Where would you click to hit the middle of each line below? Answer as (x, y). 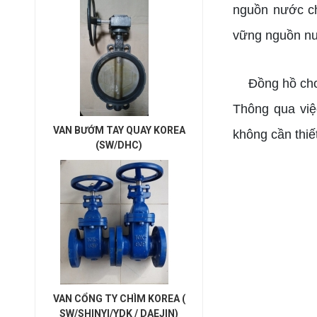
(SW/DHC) (119, 145)
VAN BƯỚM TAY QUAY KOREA (119, 130)
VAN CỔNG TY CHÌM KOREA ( (119, 299)
